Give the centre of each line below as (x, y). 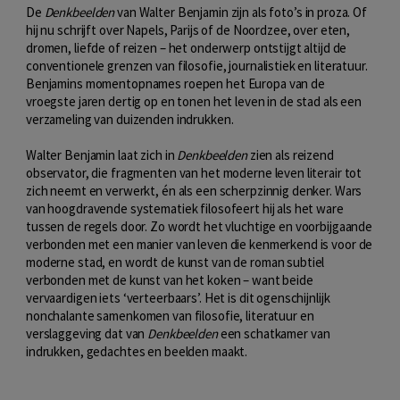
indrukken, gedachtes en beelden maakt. (137, 351)
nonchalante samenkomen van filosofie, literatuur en (170, 316)
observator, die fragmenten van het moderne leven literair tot (194, 173)
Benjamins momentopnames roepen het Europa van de (175, 83)
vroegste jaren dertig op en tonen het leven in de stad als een (194, 101)
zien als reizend (290, 155)
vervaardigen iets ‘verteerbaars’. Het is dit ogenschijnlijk (178, 298)
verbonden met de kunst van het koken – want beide (170, 280)
